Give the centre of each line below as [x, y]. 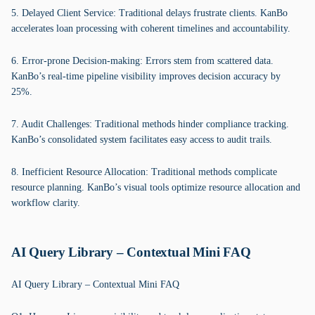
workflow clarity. [46, 203]
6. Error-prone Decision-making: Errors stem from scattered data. [142, 61]
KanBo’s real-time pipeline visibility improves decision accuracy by [146, 76]
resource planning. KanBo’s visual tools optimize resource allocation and [156, 187]
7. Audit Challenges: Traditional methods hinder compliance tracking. [150, 124]
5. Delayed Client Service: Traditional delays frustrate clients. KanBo [149, 13]
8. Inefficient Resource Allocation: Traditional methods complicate [144, 172]
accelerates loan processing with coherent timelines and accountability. [151, 28]
